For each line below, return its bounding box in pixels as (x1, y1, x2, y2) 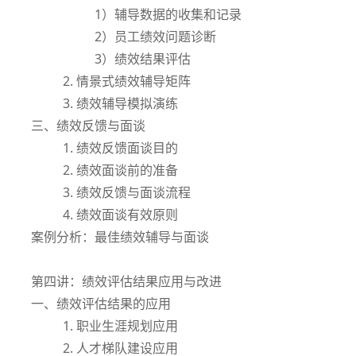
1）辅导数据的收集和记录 (95, 5, 242, 23)
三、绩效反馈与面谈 (31, 116, 145, 134)
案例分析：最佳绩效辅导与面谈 (31, 227, 209, 246)
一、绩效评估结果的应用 (31, 294, 171, 312)
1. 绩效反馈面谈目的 (63, 138, 178, 157)
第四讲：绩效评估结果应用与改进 (31, 272, 222, 290)
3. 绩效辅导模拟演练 (63, 94, 178, 112)
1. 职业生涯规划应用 (63, 316, 178, 335)
